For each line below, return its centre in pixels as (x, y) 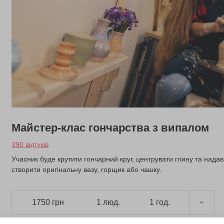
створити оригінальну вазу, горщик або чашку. (87, 169)
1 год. (159, 202)
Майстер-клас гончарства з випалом (110, 127)
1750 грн (48, 202)
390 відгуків (30, 144)
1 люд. (108, 202)
